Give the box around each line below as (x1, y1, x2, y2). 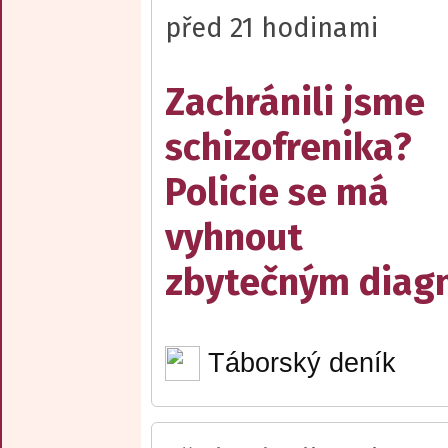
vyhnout (165, 215, 303, 261)
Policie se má (165, 170, 389, 216)
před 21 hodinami (165, 12, 378, 45)
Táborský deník (207, 348, 396, 378)
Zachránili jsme (165, 80, 425, 126)
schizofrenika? (165, 125, 412, 171)
